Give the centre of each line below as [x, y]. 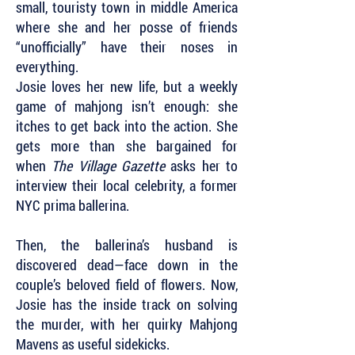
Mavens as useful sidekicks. [93, 344]
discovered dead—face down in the [127, 265]
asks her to [204, 166]
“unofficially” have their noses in [127, 47]
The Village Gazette [111, 166]
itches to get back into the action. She [127, 126]
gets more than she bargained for [127, 146]
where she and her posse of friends [127, 27]
